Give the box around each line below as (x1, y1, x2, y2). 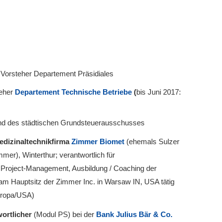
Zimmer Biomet (71, 137, 126, 146)
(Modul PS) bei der (32, 210, 94, 219)
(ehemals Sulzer (126, 137, 179, 146)
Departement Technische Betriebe (15, 87, 132, 96)
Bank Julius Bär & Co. (96, 210, 172, 219)
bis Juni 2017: (136, 87, 181, 96)
